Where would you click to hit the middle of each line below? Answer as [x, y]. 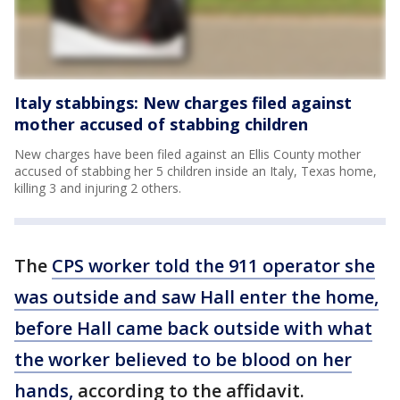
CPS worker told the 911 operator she [213, 266]
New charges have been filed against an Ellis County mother [187, 154]
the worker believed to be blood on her [183, 360]
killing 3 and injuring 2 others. [98, 188]
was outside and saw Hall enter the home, [196, 297]
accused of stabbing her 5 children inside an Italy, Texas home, [196, 171]
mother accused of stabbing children [161, 125]
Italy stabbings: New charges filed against [183, 103]
